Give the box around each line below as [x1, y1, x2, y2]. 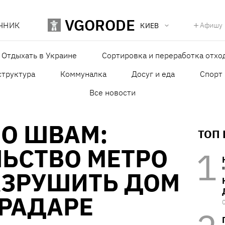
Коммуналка [60, 69, 106, 79]
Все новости [89, 87, 136, 98]
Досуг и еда [132, 69, 175, 79]
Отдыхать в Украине [1, 50, 77, 61]
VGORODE [65, 15, 136, 35]
